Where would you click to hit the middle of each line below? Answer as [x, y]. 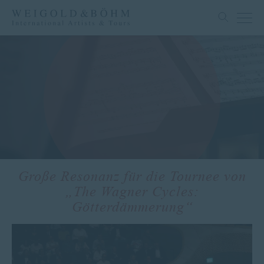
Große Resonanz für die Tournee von [132, 176]
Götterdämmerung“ [132, 207]
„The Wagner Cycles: [132, 192]
